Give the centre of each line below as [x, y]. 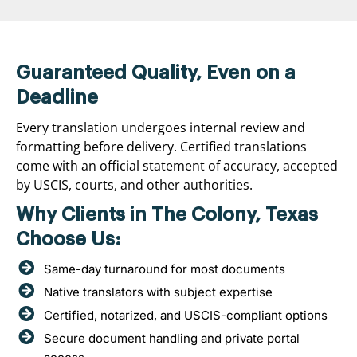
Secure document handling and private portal [172, 338]
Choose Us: [69, 239]
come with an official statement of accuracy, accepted [177, 165]
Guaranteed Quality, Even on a [156, 72]
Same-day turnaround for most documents [165, 269]
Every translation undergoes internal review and [161, 127]
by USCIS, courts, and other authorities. [134, 184]
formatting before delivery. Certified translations [161, 146]
